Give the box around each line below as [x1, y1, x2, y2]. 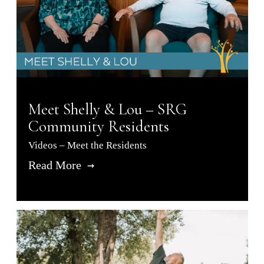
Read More [28, 159, 84, 172]
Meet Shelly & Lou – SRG [28, 100, 187, 120]
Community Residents [28, 117, 169, 137]
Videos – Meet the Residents [28, 140, 147, 151]
